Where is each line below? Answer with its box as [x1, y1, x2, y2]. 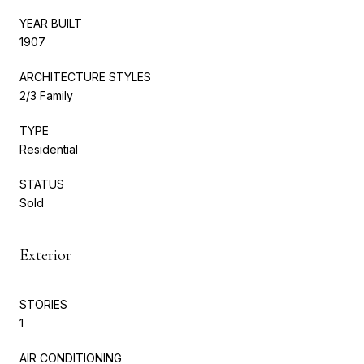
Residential [19, 141, 78, 156]
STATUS [19, 176, 64, 191]
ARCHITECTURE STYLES [19, 69, 151, 84]
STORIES [19, 297, 67, 311]
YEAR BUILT [19, 15, 82, 30]
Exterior [19, 245, 71, 265]
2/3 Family [19, 88, 73, 102]
